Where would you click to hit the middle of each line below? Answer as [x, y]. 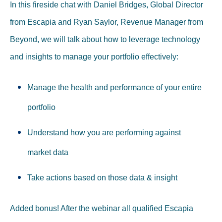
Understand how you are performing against [104, 133]
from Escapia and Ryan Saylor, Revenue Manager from [107, 22]
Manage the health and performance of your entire [115, 87]
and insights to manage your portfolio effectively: [94, 57]
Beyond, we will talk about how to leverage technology [105, 39]
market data [48, 153]
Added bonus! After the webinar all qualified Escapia [102, 209]
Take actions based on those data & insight [103, 178]
